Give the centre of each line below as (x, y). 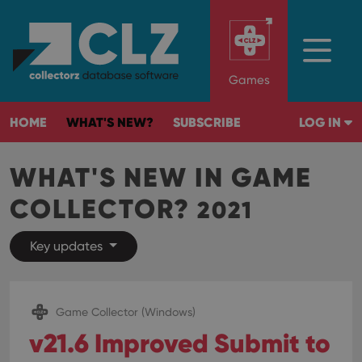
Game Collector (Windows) (126, 311)
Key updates (68, 246)
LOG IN (322, 122)
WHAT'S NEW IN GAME (161, 177)
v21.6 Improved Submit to (180, 343)
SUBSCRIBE (207, 122)
